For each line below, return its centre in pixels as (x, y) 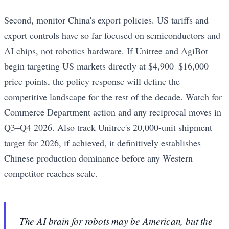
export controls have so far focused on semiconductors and (112, 36)
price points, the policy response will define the (92, 82)
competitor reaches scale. (51, 174)
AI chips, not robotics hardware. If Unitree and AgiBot (106, 51)
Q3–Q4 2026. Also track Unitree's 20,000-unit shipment (108, 128)
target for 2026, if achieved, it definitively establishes (102, 143)
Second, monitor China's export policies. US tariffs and (106, 20)
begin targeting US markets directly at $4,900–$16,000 (106, 66)
